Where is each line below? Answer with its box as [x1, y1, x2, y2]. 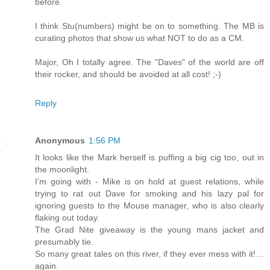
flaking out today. [35, 212, 99, 222]
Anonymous [35, 135, 85, 145]
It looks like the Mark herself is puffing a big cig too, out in [35, 152, 264, 162]
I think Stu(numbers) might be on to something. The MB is [35, 20, 264, 31]
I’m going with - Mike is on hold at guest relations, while [35, 176, 264, 186]
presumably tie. [35, 236, 93, 246]
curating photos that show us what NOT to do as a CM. [35, 33, 244, 43]
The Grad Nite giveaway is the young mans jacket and [35, 224, 264, 234]
